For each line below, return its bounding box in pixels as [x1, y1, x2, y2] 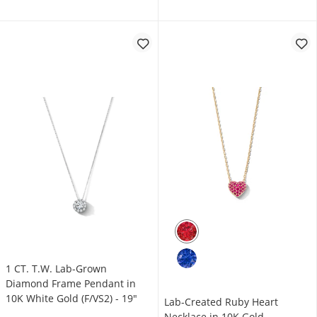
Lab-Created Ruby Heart [164, 295, 278, 309]
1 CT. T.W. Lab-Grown [6, 262, 107, 275]
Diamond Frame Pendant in [6, 277, 136, 290]
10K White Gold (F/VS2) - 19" [6, 292, 137, 305]
